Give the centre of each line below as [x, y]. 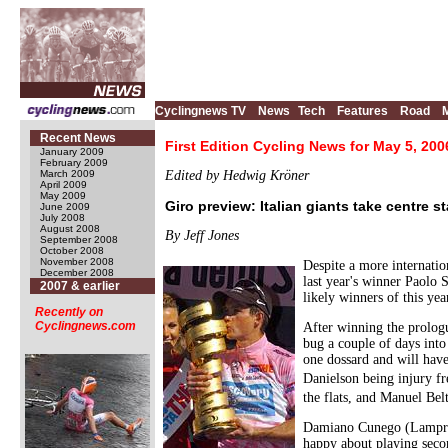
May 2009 [63, 195]
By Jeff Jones [202, 235]
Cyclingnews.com [85, 326]
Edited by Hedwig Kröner [237, 175]
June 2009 [65, 206]
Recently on [69, 312]
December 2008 [77, 272]
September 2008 [79, 239]
